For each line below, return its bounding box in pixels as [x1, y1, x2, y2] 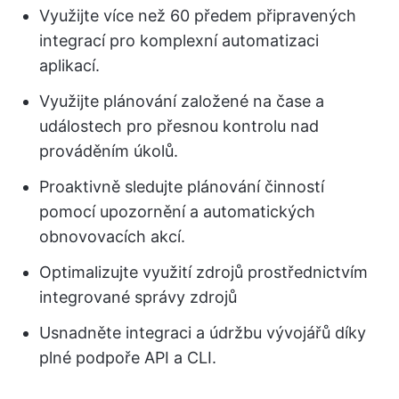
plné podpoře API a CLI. [39, 347, 216, 367]
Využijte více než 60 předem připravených [39, 5, 356, 25]
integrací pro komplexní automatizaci [39, 30, 319, 50]
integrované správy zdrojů [39, 287, 237, 306]
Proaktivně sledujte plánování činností [39, 176, 324, 196]
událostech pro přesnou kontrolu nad [39, 116, 319, 135]
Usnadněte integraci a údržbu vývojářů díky [39, 322, 366, 342]
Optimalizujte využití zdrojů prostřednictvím [39, 262, 368, 281]
